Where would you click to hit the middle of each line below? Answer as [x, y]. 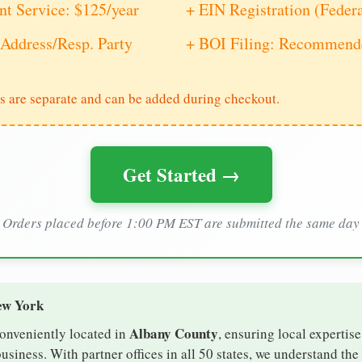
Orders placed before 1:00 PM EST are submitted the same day [181, 223]
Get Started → [181, 175]
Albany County [174, 334]
